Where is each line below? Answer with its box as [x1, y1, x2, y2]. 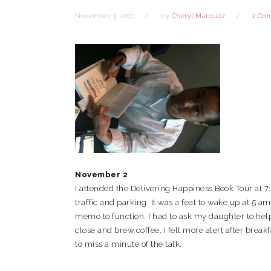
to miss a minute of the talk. [75, 240, 182, 249]
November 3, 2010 [75, 12, 134, 20]
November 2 [75, 170, 128, 179]
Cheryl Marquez [171, 12, 226, 20]
